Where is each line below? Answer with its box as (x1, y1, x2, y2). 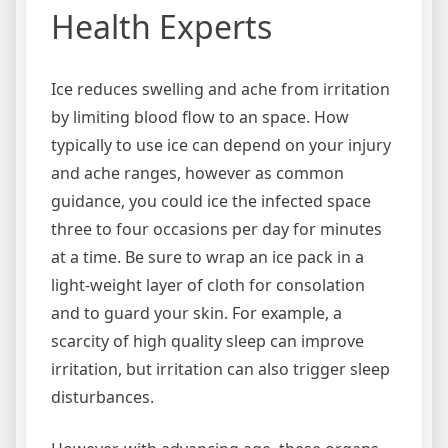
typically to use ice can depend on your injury (51, 134, 391, 156)
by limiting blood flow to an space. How (51, 106, 349, 128)
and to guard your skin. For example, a (51, 302, 342, 324)
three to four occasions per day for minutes (51, 218, 382, 240)
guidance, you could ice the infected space (51, 190, 371, 212)
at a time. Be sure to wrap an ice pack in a (51, 246, 364, 268)
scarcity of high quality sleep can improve (51, 330, 364, 352)
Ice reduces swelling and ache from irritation (51, 78, 390, 100)
